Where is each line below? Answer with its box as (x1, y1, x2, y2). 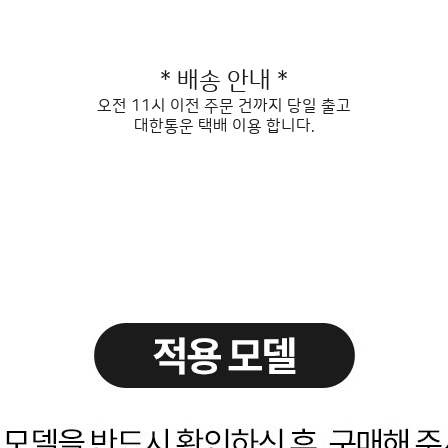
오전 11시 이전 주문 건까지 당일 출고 (97, 97, 351, 115)
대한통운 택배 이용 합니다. (133, 117, 315, 135)
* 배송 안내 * (160, 68, 288, 94)
